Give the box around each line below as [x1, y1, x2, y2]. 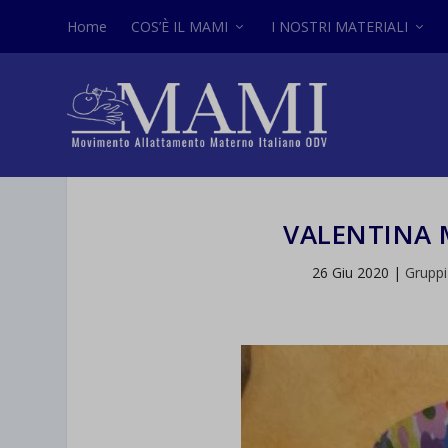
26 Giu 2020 [311, 263, 389, 283]
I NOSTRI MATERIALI [271, 16, 409, 36]
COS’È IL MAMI [131, 16, 229, 36]
